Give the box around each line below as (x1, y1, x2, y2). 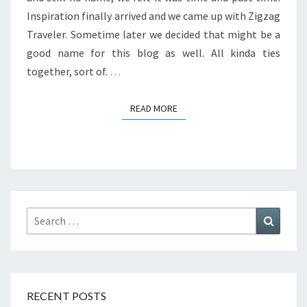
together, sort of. (27, 64, 110, 78)
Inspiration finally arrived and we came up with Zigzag (27, 8, 280, 23)
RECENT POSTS (27, 288, 106, 302)
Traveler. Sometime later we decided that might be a (27, 27, 280, 41)
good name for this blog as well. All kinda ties (27, 45, 280, 60)
